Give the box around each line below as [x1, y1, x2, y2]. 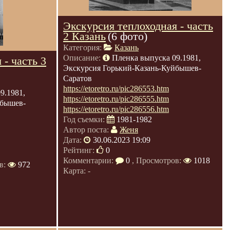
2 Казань [63, 30, 106, 43]
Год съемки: [63, 115, 107, 124]
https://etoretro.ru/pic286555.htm [63, 94, 169, 103]
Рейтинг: [63, 146, 97, 155]
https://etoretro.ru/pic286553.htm [63, 84, 169, 93]
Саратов [63, 74, 92, 83]
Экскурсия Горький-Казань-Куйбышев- [63, 64, 201, 72]
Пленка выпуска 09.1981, [112, 53, 201, 62]
